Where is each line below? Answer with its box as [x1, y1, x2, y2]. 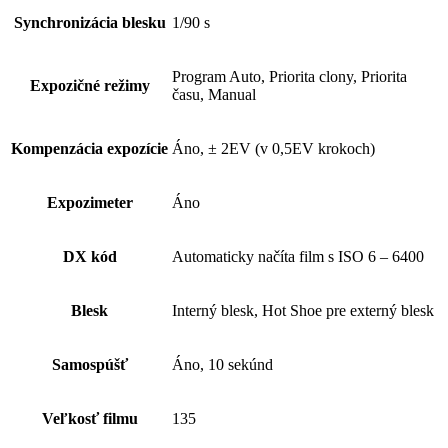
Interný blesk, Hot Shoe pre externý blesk [172, 302, 434, 320]
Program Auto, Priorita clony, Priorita [172, 68, 407, 86]
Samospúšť [51, 356, 128, 374]
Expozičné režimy [29, 77, 150, 95]
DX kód [62, 248, 117, 266]
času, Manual [172, 86, 256, 104]
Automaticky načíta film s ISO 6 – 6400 [172, 248, 424, 266]
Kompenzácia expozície [11, 140, 168, 158]
